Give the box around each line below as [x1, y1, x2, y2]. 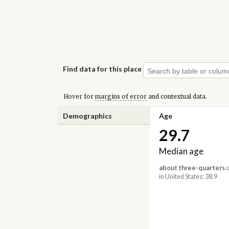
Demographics [63, 111, 112, 120]
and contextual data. [146, 93, 207, 100]
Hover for [63, 93, 95, 100]
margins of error [95, 93, 147, 100]
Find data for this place [63, 64, 142, 73]
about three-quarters [158, 164, 225, 172]
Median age [158, 146, 203, 157]
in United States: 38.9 [158, 173, 217, 181]
